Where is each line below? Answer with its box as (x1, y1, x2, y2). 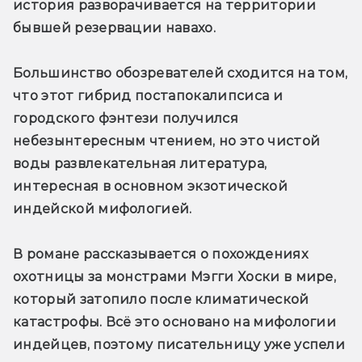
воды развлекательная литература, (13, 155, 267, 171)
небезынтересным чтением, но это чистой (13, 133, 321, 149)
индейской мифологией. (13, 200, 192, 217)
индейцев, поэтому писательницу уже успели (13, 336, 346, 352)
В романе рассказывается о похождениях (13, 246, 308, 262)
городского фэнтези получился (13, 110, 238, 126)
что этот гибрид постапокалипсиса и (13, 87, 283, 103)
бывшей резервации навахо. (13, 19, 217, 36)
